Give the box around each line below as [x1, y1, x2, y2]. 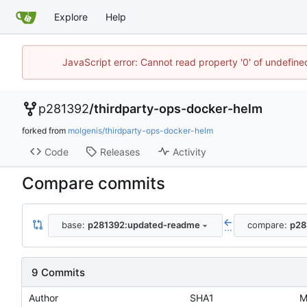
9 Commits [32, 265, 85, 279]
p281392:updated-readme [87, 219, 200, 231]
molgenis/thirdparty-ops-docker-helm [68, 125, 213, 136]
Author [29, 292, 58, 304]
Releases [99, 145, 140, 158]
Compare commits [22, 173, 165, 193]
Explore [54, 10, 88, 23]
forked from [22, 125, 68, 136]
